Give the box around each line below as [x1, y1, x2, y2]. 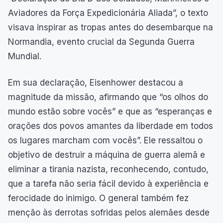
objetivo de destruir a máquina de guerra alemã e [8, 149, 205, 160]
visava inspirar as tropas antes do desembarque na [8, 22, 213, 32]
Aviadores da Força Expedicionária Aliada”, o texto [8, 7, 208, 18]
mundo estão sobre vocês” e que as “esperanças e [8, 106, 212, 116]
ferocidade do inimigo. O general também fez [8, 193, 189, 203]
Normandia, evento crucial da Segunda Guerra [8, 36, 195, 47]
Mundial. [8, 51, 41, 61]
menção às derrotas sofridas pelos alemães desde [8, 207, 210, 218]
